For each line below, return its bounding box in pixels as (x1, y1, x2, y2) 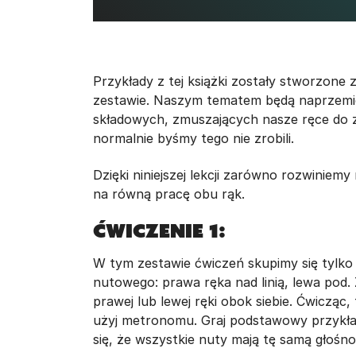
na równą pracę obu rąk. (93, 186, 245, 202)
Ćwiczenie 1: (93, 219, 226, 243)
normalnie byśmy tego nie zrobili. (93, 130, 294, 146)
